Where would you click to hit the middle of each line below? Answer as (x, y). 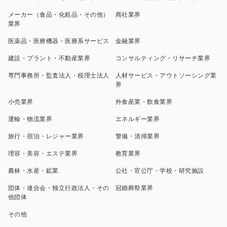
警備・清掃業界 (138, 137)
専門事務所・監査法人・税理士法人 (59, 76)
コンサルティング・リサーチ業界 (163, 59)
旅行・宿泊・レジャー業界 (46, 137)
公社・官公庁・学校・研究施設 (160, 171)
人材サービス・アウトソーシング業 (166, 76)
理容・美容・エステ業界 (43, 154)
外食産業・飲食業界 (144, 102)
